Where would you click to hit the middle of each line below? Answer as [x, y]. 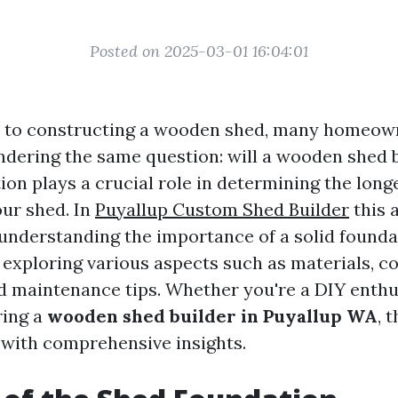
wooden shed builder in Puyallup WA [212, 316]
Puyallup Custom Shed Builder [222, 209]
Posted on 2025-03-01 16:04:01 [199, 51]
